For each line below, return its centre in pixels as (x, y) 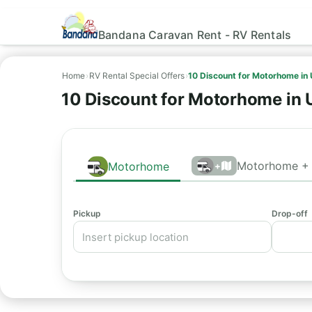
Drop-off (289, 213)
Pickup (87, 213)
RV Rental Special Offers (137, 76)
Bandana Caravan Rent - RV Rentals (195, 34)
